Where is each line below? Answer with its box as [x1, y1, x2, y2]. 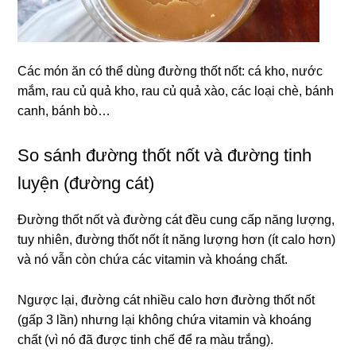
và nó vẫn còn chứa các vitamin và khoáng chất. [17, 253, 288, 267]
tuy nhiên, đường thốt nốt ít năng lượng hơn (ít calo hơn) [17, 233, 336, 247]
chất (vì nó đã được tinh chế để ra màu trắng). [17, 333, 274, 347]
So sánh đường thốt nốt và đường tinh [17, 145, 312, 166]
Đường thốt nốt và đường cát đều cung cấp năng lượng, [17, 213, 335, 227]
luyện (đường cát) [17, 173, 155, 194]
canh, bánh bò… [17, 104, 111, 118]
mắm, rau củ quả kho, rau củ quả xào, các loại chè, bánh [17, 84, 335, 99]
